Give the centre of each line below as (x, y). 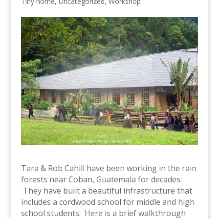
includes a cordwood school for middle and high (108, 202)
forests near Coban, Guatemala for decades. (101, 179)
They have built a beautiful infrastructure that (106, 190)
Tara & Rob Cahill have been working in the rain (109, 168)
